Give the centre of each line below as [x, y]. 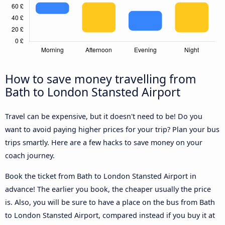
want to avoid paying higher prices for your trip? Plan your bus [112, 130]
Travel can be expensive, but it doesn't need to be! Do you [104, 117]
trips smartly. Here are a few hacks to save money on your [104, 143]
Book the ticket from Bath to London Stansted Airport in [101, 176]
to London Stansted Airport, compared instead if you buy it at [110, 215]
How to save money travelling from [101, 79]
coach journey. [30, 156]
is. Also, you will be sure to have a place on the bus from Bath [110, 202]
